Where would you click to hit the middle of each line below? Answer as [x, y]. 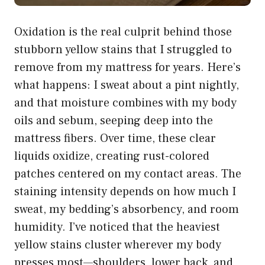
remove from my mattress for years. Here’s [127, 67]
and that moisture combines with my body [125, 103]
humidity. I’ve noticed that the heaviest [117, 227]
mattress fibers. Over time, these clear [115, 138]
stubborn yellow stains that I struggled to [123, 49]
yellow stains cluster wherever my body [118, 245]
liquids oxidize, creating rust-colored [112, 156]
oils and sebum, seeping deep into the [114, 120]
